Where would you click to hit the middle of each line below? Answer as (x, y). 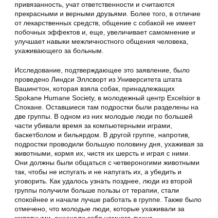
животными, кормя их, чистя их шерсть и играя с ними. (102, 153)
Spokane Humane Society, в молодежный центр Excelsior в (107, 98)
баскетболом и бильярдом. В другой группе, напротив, (102, 135)
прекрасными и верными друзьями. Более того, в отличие (108, 14)
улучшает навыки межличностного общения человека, (101, 41)
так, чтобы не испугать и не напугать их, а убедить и (98, 172)
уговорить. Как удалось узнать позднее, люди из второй (103, 181)
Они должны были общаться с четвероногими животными (107, 163)
